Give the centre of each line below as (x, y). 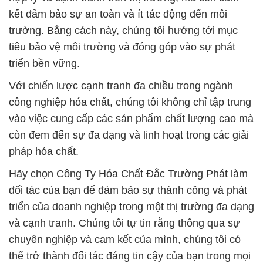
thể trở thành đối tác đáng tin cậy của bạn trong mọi (130, 256)
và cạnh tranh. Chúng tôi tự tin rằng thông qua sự (124, 223)
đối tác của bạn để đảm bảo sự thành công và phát (128, 190)
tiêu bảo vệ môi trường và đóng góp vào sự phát (122, 47)
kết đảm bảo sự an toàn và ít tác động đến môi (118, 14)
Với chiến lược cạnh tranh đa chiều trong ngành (121, 86)
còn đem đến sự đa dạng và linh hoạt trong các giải (129, 135)
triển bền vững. (44, 63)
